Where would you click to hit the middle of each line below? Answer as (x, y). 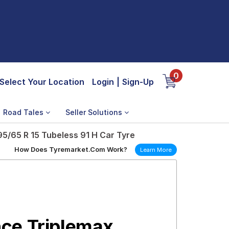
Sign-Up (138, 82)
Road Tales (24, 112)
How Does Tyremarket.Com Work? (71, 149)
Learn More (156, 150)
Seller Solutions (95, 112)
